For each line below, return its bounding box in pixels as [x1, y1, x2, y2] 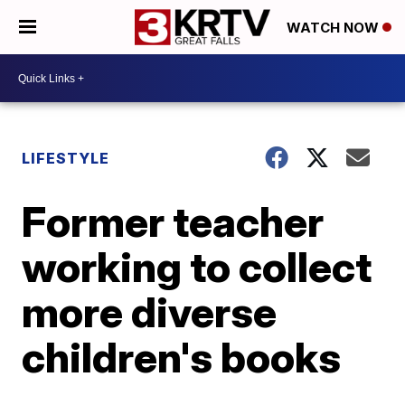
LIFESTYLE [22, 149, 110, 167]
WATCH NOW [287, 19, 382, 37]
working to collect [22, 241, 372, 292]
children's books [22, 332, 342, 382]
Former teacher [22, 196, 325, 247]
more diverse [22, 287, 278, 337]
